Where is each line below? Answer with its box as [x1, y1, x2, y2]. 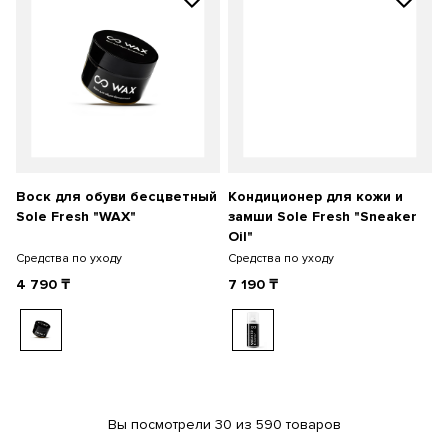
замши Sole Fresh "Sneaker [228, 208, 417, 225]
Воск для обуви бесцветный [16, 188, 217, 205]
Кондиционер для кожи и [228, 188, 403, 205]
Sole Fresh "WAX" [16, 208, 136, 225]
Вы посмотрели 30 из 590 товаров [107, 416, 341, 433]
